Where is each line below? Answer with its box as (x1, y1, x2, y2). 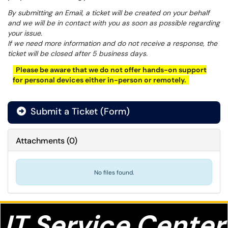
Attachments (16, 135, 65, 146)
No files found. (94, 168, 134, 177)
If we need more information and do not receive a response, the (8, 39, 217, 48)
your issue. (8, 28, 42, 38)
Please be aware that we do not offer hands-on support (13, 65, 207, 74)
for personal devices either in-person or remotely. (13, 75, 189, 84)
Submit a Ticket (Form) (28, 105, 130, 118)
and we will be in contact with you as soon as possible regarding (8, 18, 220, 27)
